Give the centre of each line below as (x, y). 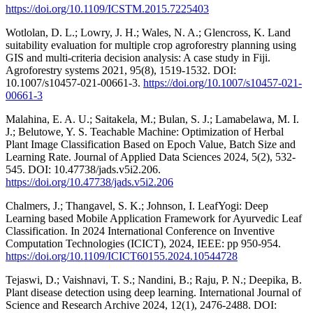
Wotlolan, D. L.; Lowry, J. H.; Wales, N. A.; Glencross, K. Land (148, 32)
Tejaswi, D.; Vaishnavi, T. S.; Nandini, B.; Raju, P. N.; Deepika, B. (154, 279)
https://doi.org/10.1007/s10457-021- (223, 82)
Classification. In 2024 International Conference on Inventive (140, 231)
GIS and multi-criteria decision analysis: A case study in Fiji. (138, 57)
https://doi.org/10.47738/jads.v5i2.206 (89, 182)
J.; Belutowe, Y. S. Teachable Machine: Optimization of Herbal (145, 131)
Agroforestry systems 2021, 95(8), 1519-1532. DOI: (121, 70)
